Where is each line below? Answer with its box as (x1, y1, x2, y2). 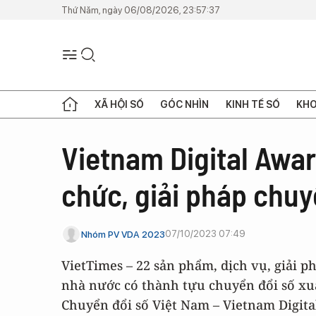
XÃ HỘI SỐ (95, 98, 145, 110)
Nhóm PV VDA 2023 (81, 229, 165, 240)
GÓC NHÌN (160, 98, 209, 110)
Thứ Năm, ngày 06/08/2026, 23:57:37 (61, 4, 220, 16)
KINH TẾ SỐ (225, 98, 280, 110)
